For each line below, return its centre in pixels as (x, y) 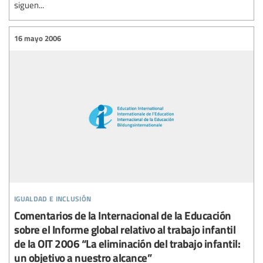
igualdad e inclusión (53, 197)
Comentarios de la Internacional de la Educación (123, 215)
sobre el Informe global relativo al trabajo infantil (125, 229)
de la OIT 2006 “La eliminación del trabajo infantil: (127, 243)
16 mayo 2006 (38, 38)
